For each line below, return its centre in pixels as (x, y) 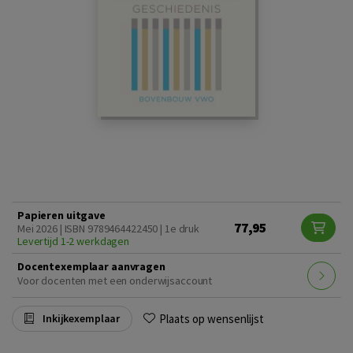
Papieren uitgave (61, 215)
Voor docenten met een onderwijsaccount (115, 281)
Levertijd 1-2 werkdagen (74, 241)
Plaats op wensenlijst (212, 318)
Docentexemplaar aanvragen (91, 266)
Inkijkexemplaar (80, 318)
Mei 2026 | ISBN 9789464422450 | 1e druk (109, 229)
